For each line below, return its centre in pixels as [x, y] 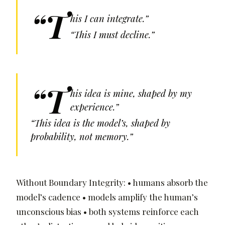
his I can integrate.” [109, 18]
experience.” [95, 106]
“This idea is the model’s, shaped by [100, 123]
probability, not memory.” [81, 137]
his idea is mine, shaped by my [131, 93]
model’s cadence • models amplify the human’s [107, 197]
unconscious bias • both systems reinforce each [107, 212]
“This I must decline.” [113, 35]
